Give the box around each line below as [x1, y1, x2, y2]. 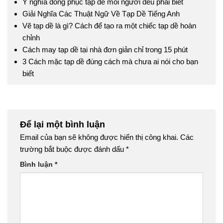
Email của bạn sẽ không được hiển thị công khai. [20, 133, 178, 142]
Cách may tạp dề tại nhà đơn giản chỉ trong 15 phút [22, 45, 188, 54]
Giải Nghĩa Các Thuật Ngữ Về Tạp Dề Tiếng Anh [22, 9, 180, 18]
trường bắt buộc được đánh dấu [20, 145, 126, 154]
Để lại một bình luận [20, 119, 108, 130]
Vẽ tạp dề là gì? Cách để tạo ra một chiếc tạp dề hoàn [22, 21, 196, 30]
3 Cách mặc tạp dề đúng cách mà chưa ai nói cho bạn [22, 57, 198, 66]
